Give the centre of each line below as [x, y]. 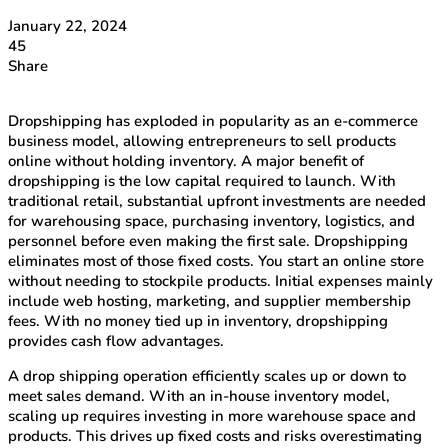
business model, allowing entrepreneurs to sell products [202, 141]
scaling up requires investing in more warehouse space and [212, 416]
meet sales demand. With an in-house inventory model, [199, 396]
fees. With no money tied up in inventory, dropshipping [198, 321]
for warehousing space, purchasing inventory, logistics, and [211, 221]
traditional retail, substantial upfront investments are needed [217, 201]
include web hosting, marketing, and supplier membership [209, 301]
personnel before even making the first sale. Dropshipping [208, 241]
